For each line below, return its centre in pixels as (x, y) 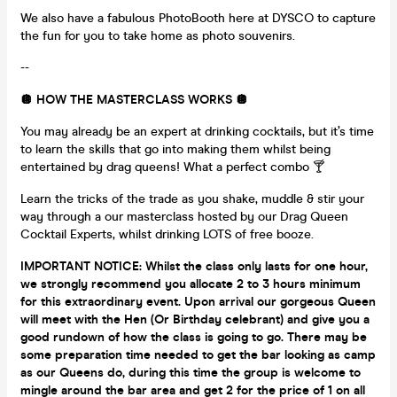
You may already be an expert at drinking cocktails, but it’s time (197, 131)
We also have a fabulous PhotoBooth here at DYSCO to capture (198, 18)
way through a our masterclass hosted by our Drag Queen (184, 216)
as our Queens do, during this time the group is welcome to (191, 372)
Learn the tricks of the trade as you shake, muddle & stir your (192, 198)
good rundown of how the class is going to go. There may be (194, 337)
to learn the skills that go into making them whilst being (175, 149)
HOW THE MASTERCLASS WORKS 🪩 (142, 99)
